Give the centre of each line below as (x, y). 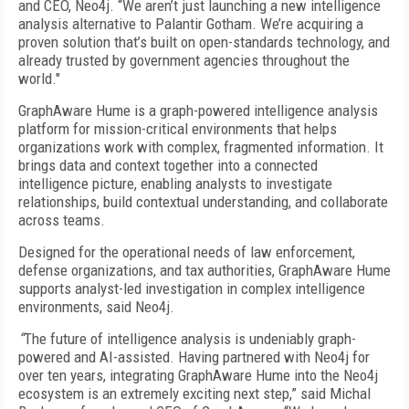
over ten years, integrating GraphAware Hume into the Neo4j (198, 375)
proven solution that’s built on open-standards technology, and (204, 42)
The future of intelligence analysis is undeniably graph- (190, 339)
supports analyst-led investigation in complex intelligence (192, 288)
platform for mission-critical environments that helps (178, 129)
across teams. (62, 220)
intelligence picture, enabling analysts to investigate (175, 184)
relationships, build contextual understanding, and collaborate (203, 202)
